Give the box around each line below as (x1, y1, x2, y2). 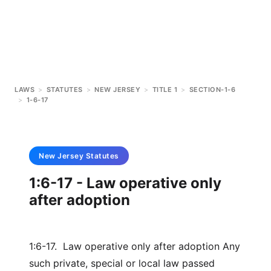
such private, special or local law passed (29, 257, 215, 269)
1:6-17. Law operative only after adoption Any (29, 240, 240, 252)
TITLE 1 (152, 85, 177, 94)
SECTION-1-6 (189, 85, 235, 94)
